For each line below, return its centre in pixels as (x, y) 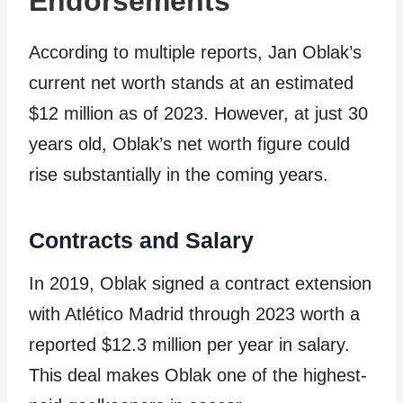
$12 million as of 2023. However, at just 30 (198, 113)
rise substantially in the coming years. (179, 175)
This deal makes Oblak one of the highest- (198, 375)
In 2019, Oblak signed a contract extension (200, 283)
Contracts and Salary (141, 240)
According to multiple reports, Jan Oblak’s (195, 52)
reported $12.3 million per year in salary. (189, 345)
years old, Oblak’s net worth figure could (189, 144)
